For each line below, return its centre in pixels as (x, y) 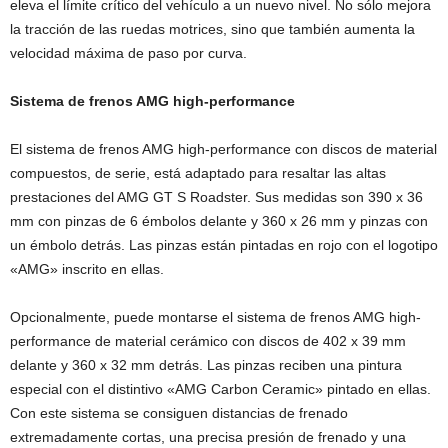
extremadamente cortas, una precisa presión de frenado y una (208, 437)
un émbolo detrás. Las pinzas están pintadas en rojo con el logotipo (224, 245)
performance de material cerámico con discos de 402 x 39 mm (208, 341)
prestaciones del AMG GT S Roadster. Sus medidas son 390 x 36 (216, 197)
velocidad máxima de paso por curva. (128, 53)
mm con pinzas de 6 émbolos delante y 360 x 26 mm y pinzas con (219, 221)
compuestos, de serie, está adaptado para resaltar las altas (198, 173)
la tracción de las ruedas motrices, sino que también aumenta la (212, 29)
